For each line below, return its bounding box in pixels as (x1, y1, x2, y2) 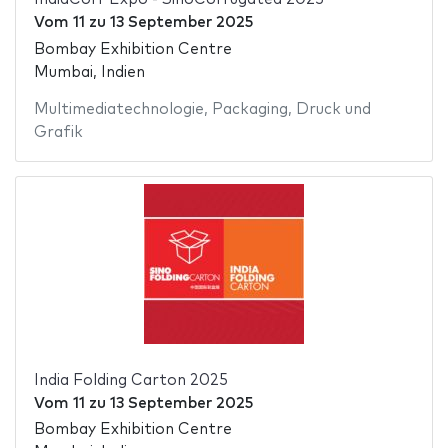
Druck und (295, 101, 371, 117)
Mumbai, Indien (33, 64, 145, 80)
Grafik (33, 124, 83, 140)
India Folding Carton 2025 (33, 372, 228, 388)
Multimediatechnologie (33, 101, 204, 117)
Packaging (211, 101, 288, 117)
